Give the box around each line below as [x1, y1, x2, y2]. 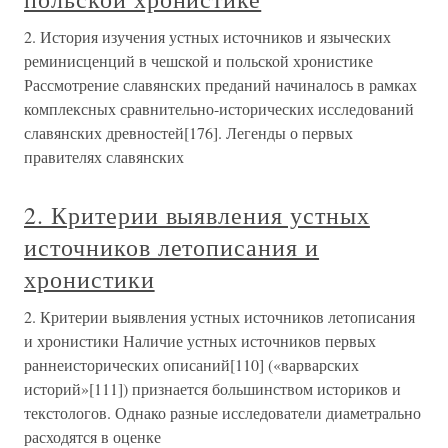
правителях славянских [24, 146, 184, 167]
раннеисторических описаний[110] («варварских [24, 354, 359, 375]
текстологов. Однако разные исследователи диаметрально [24, 402, 421, 423]
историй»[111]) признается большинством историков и [24, 378, 401, 399]
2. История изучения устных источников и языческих [24, 26, 391, 47]
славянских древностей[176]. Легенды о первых [24, 122, 353, 143]
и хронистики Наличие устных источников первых [24, 330, 376, 351]
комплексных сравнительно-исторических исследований [24, 98, 414, 119]
